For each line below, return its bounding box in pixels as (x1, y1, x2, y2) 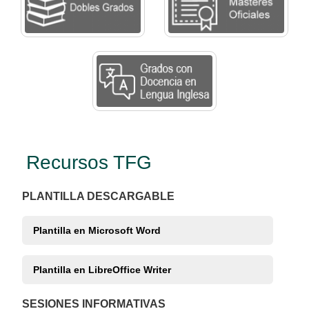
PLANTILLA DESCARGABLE (22, 190, 175, 202)
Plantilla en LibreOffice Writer (33, 263, 171, 275)
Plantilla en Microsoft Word (33, 224, 161, 236)
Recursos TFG (26, 151, 152, 173)
